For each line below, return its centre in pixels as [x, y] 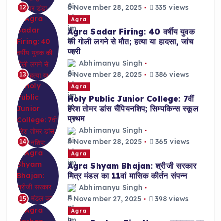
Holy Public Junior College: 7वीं [130, 98]
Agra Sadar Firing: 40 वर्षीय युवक [131, 31]
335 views [171, 8]
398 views [171, 199]
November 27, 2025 [107, 199]
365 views [171, 142]
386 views [171, 75]
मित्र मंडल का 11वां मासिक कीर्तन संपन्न [127, 175]
